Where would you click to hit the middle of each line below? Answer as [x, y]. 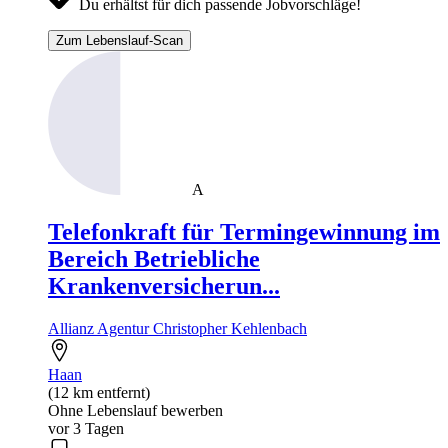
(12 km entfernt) [99, 393]
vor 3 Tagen [86, 429]
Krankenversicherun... [164, 286]
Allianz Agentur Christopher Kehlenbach [177, 329]
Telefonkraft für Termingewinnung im [244, 232]
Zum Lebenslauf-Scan [119, 41]
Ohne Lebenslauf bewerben [135, 411]
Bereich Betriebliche [154, 259]
